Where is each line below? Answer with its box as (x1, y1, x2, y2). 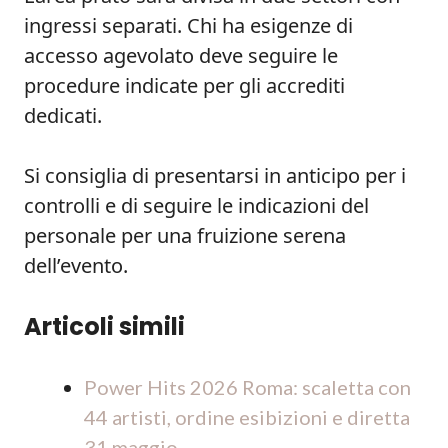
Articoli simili (24, 310, 185, 343)
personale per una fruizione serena (24, 222, 346, 249)
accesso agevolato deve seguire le (24, 42, 338, 69)
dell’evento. (24, 252, 128, 279)
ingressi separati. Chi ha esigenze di (24, 12, 353, 39)
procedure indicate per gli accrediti (24, 72, 345, 99)
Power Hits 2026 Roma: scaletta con (84, 375, 411, 399)
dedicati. (24, 102, 102, 129)
